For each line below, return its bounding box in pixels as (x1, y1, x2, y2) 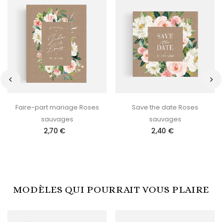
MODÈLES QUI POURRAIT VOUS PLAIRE (12, 183, 210, 195)
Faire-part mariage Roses (15, 102, 99, 112)
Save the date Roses (132, 102, 198, 112)
